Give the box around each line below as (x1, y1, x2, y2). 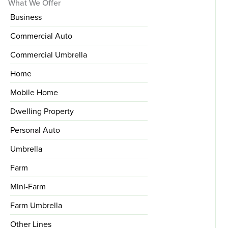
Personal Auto (10, 124, 60, 135)
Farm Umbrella (10, 199, 62, 211)
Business (10, 11, 42, 22)
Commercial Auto (10, 30, 72, 41)
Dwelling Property (10, 105, 74, 117)
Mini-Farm (10, 180, 46, 192)
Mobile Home (10, 86, 58, 98)
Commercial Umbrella (10, 48, 87, 60)
